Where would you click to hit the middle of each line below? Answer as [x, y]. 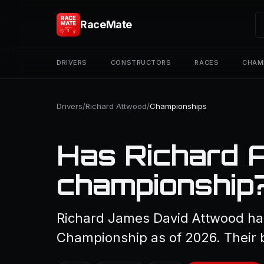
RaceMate [106, 24]
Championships [178, 106]
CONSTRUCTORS [141, 62]
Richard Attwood [116, 106]
